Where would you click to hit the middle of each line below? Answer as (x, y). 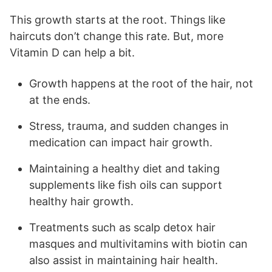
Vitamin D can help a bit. (72, 52)
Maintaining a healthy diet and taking (124, 168)
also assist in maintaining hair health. (124, 260)
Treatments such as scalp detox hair (122, 227)
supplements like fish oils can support (126, 185)
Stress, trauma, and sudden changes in (129, 126)
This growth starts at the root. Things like (117, 19)
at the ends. (60, 100)
